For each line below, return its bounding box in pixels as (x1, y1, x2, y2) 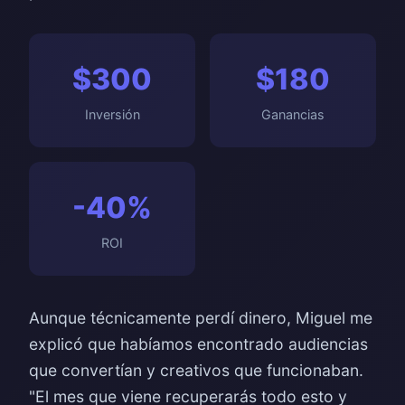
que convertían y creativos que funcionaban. (29, 361, 363, 380)
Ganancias (261, 107, 325, 122)
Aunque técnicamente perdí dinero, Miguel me (29, 308, 372, 327)
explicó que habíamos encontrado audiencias (29, 334, 368, 353)
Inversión (84, 107, 140, 122)
